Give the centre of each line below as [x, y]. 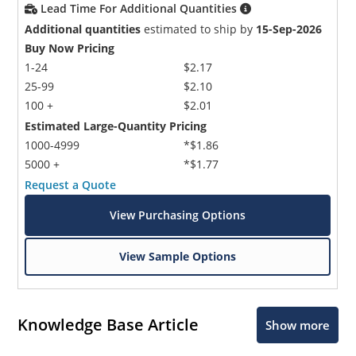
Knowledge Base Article [108, 325]
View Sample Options [178, 256]
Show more [297, 325]
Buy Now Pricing [70, 48]
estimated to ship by [199, 29]
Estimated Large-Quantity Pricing [116, 126]
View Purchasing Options [178, 215]
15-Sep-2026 [289, 29]
